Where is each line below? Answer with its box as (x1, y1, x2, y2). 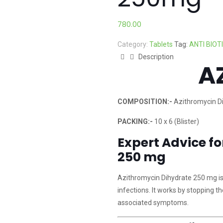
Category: (117, 40, 149, 48)
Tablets (149, 40, 173, 48)
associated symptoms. (117, 199, 189, 207)
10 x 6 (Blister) (154, 117, 199, 125)
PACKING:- (117, 117, 154, 125)
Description (137, 53, 174, 61)
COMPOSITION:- (117, 98, 174, 106)
